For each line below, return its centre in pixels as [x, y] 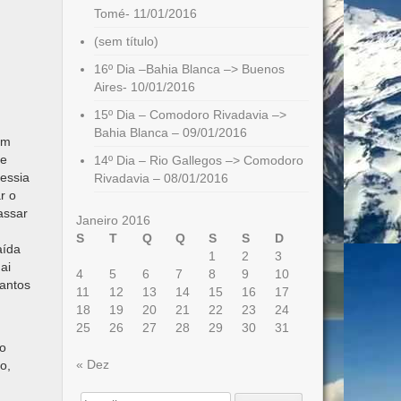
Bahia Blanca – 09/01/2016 [170, 132]
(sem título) [126, 41]
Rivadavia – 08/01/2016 [161, 178]
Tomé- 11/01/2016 [145, 13]
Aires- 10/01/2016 [144, 87]
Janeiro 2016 [113, 220]
